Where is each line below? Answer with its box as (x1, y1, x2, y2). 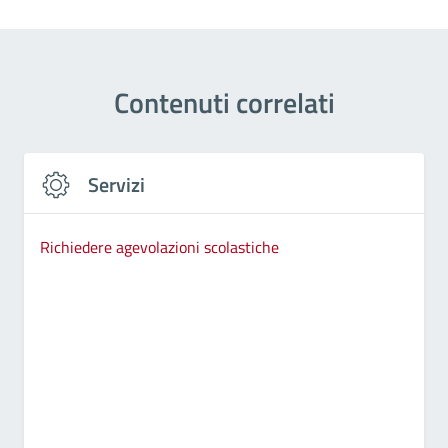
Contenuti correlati (113, 81, 335, 124)
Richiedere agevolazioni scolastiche (40, 234, 279, 259)
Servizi (88, 169, 145, 200)
